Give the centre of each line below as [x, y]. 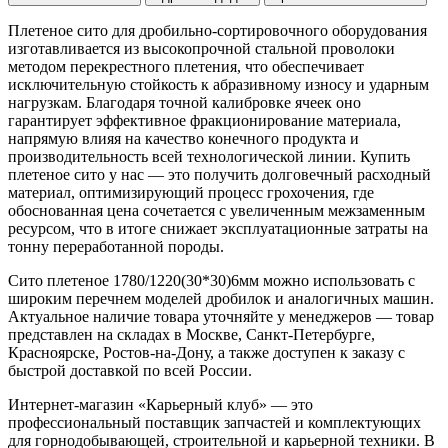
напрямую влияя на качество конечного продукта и [183, 138]
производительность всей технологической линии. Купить [209, 156]
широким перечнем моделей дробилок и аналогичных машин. [221, 298]
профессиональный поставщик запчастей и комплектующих [214, 422]
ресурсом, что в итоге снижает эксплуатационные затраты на [218, 228]
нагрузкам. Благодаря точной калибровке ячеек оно [184, 102]
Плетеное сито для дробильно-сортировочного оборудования [217, 30]
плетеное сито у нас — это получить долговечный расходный [219, 174]
